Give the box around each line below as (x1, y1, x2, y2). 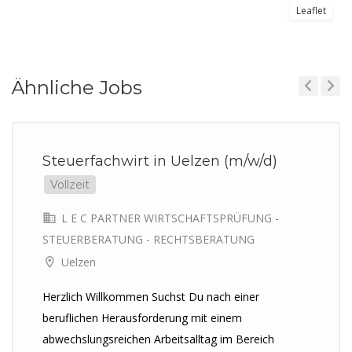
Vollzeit (50, 178, 90, 192)
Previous (299, 102, 329, 113)
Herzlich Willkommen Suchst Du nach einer (42, 289, 259, 304)
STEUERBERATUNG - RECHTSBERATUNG (42, 232, 255, 247)
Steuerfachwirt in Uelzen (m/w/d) (42, 152, 277, 170)
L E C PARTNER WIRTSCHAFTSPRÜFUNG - (58, 211, 279, 225)
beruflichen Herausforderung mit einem (42, 310, 242, 325)
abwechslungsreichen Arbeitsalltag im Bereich (42, 332, 274, 346)
